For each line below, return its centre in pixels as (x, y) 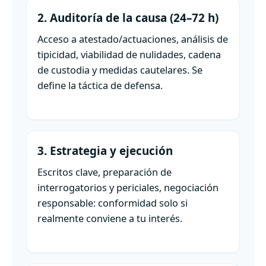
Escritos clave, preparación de (104, 172)
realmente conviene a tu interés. (110, 218)
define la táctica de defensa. (100, 85)
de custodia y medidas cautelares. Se (120, 69)
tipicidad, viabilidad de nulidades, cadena (129, 54)
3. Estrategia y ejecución (105, 151)
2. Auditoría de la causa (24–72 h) (128, 18)
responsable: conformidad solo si (113, 202)
